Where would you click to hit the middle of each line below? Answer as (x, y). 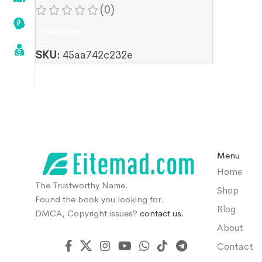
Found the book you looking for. (99, 199)
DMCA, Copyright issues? (87, 213)
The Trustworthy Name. (82, 185)
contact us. (162, 213)
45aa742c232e (98, 55)
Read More (62, 32)
